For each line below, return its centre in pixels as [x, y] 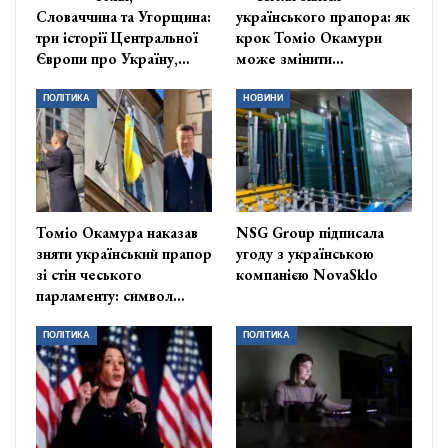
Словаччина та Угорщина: [123, 16]
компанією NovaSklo [307, 274]
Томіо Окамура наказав [117, 232]
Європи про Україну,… [113, 58]
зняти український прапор [124, 253]
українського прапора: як [323, 16]
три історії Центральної [117, 37]
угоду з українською [305, 253]
